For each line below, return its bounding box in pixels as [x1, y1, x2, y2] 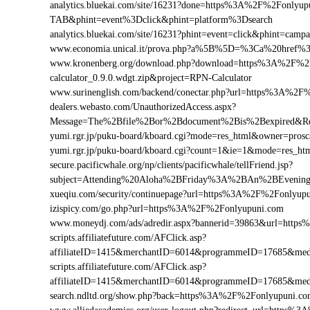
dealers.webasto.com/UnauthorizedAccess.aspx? [50, 102, 236, 112]
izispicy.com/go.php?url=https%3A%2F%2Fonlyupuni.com [50, 203, 284, 214]
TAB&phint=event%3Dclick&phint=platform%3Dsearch [50, 15, 273, 25]
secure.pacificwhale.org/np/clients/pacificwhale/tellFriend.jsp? [50, 160, 293, 170]
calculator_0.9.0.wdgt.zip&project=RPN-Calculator [50, 73, 252, 83]
